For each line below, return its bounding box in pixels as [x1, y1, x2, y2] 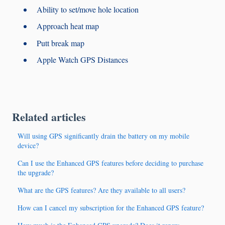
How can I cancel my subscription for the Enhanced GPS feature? [18, 202, 204, 212]
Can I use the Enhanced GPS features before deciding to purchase [18, 158, 204, 168]
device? [18, 140, 39, 150]
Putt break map [37, 37, 84, 48]
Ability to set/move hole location [37, 4, 139, 15]
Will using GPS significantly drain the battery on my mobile [18, 131, 190, 141]
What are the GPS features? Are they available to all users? [18, 185, 186, 195]
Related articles [12, 108, 86, 125]
